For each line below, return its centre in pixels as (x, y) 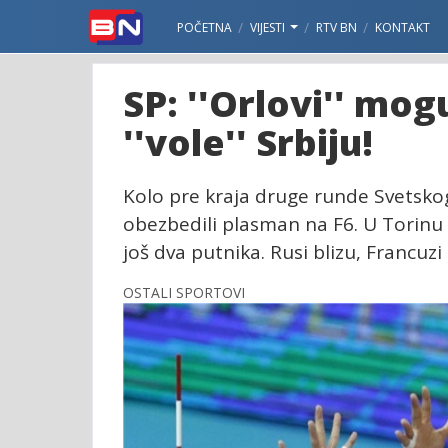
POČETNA (204, 27)
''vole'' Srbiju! (248, 142)
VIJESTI (269, 27)
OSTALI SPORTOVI (184, 292)
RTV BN (336, 27)
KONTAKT (402, 27)
